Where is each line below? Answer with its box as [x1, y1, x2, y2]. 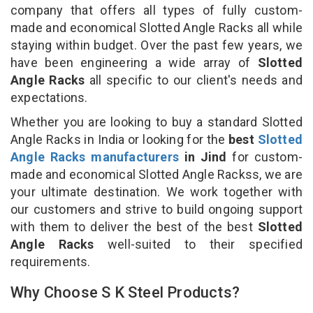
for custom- [226, 149, 303, 164]
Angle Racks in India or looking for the [10, 131, 229, 147]
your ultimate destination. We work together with [10, 184, 303, 199]
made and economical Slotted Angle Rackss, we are [10, 166, 303, 182]
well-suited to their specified [108, 236, 303, 252]
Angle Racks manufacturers [10, 149, 179, 164]
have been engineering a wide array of [10, 54, 258, 70]
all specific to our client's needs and [89, 72, 303, 87]
